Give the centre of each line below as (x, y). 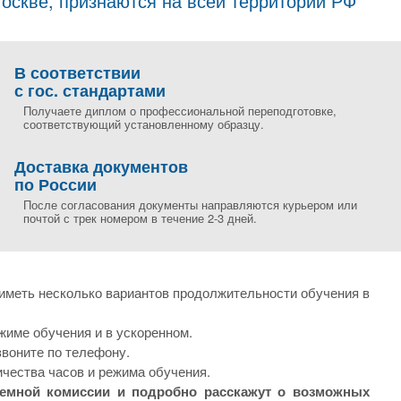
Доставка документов (101, 166)
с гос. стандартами (90, 90)
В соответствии (77, 73)
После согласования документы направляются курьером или (190, 205)
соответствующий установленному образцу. (144, 124)
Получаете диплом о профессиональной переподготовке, (180, 111)
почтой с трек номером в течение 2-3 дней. (140, 218)
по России (55, 184)
